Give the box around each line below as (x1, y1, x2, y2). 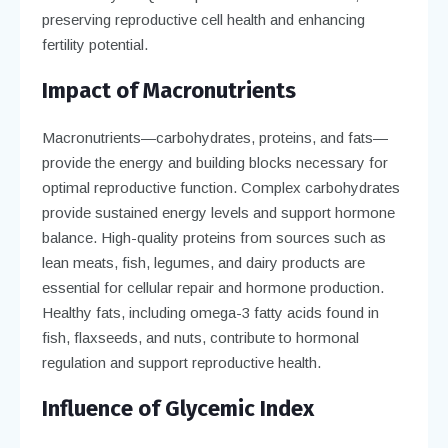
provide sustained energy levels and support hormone (41, 203, 395, 221)
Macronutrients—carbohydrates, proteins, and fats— (41, 128, 388, 146)
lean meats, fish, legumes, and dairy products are (41, 253, 365, 271)
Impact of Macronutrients (41, 76, 296, 104)
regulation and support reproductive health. (41, 353, 321, 371)
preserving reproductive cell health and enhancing (41, 10, 365, 28)
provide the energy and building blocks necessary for (41, 153, 388, 171)
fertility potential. (41, 35, 148, 53)
